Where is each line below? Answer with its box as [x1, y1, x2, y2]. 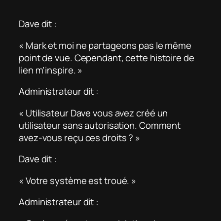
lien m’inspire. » [19, 63, 83, 76]
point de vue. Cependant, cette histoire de [19, 51, 194, 64]
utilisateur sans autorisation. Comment [19, 118, 181, 132]
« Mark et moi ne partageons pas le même [19, 38, 192, 52]
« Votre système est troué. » [19, 174, 137, 187]
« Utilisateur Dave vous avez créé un [19, 106, 168, 119]
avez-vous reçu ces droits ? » [19, 131, 141, 144]
